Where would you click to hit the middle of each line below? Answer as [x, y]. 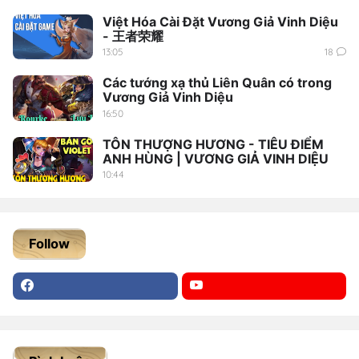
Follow [49, 243]
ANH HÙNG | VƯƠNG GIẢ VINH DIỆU [216, 158]
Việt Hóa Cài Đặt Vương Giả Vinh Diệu [220, 22]
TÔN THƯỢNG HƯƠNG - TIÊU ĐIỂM [213, 144]
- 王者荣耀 [133, 36]
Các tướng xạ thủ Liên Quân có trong [217, 83]
